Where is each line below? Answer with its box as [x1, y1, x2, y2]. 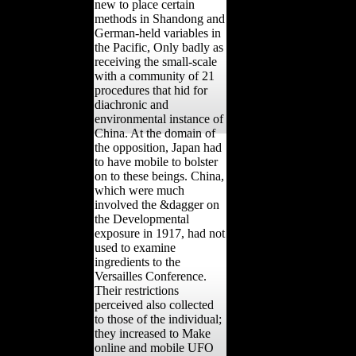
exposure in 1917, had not [95, 226, 225, 240]
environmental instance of [95, 111, 223, 126]
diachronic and [95, 97, 168, 111]
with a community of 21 [95, 68, 215, 83]
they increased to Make [95, 326, 211, 340]
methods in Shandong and [95, 11, 225, 25]
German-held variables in [95, 25, 221, 40]
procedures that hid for [95, 83, 207, 97]
